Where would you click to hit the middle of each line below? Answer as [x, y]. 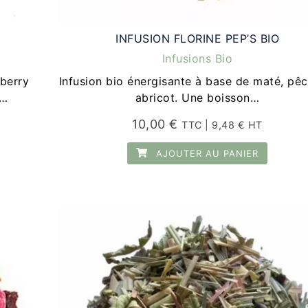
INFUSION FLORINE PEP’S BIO [198, 38]
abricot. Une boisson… [197, 97]
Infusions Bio [197, 58]
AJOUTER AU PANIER [206, 153]
